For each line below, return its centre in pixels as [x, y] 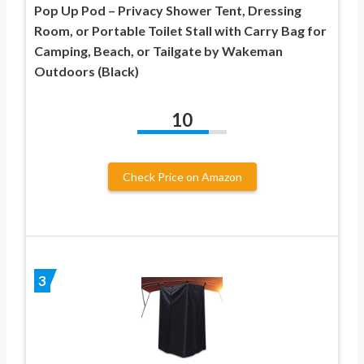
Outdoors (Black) [87, 71]
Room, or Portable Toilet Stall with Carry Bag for [180, 31]
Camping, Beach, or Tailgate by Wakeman [158, 51]
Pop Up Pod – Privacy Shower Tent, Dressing [168, 11]
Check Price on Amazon [182, 177]
